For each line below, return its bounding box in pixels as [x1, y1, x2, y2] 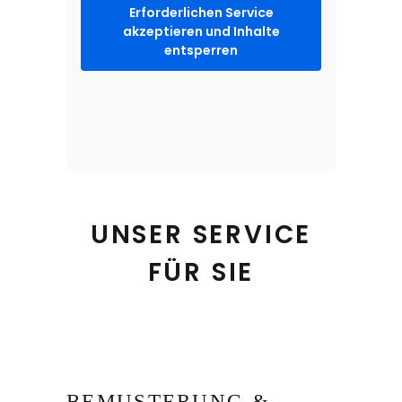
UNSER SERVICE [90, 217, 312, 253]
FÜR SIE [147, 255, 255, 291]
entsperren [164, 41, 238, 60]
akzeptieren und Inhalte [122, 22, 280, 41]
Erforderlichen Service [128, 4, 274, 22]
